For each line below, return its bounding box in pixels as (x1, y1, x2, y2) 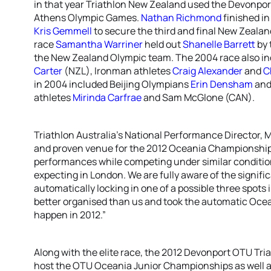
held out (143, 38, 183, 51)
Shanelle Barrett (183, 38, 255, 51)
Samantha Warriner (56, 38, 143, 51)
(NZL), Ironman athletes (62, 64, 172, 77)
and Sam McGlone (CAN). (142, 91, 255, 104)
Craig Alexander (172, 64, 243, 77)
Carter (34, 64, 62, 77)
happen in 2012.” (34, 208, 106, 221)
